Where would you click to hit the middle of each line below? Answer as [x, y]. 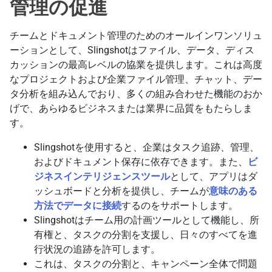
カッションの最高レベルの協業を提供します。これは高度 [136, 64]
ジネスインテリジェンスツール [102, 176]
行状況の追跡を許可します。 [97, 249]
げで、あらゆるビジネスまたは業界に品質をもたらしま [131, 108]
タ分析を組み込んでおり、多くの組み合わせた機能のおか [136, 93]
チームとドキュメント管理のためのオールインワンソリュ [136, 35]
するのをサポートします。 [180, 205]
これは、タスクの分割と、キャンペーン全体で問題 [146, 263]
